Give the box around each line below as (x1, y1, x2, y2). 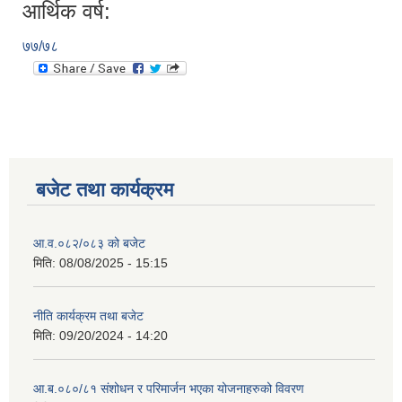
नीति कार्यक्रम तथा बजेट (33, 309, 144, 324)
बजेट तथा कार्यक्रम (36, 179, 173, 202)
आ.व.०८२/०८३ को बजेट (33, 236, 145, 251)
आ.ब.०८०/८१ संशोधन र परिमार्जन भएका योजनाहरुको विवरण (33, 381, 304, 397)
